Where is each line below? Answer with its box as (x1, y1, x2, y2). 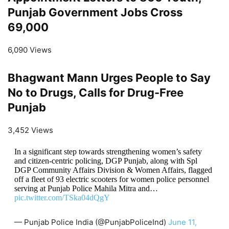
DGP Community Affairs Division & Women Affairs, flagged (14, 165, 212, 174)
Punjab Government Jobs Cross (8, 5, 182, 19)
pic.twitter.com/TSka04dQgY (14, 193, 110, 202)
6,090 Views (8, 44, 52, 55)
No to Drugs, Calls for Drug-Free (8, 85, 184, 99)
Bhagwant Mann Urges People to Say (8, 71, 211, 84)
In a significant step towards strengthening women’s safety (14, 147, 202, 156)
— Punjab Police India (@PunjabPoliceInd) (14, 217, 168, 227)
